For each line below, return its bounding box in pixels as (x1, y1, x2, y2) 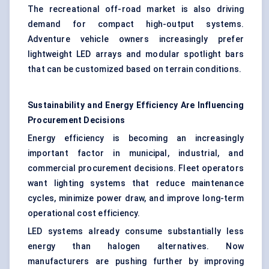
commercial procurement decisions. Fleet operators (28, 163, 244, 174)
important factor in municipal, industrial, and (28, 148, 244, 159)
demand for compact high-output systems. (28, 19, 244, 29)
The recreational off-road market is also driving (28, 4, 244, 14)
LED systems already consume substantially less (28, 226, 244, 237)
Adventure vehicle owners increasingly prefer (28, 34, 244, 44)
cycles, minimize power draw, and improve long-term (28, 193, 244, 204)
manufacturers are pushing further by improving (28, 256, 244, 267)
